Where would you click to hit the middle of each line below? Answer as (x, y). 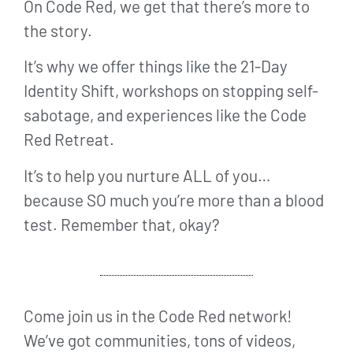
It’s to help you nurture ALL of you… (147, 175)
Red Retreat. (69, 139)
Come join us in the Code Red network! (158, 315)
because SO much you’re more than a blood (174, 199)
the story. (58, 30)
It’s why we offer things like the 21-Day (156, 66)
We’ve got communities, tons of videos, (160, 340)
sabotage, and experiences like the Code (165, 115)
